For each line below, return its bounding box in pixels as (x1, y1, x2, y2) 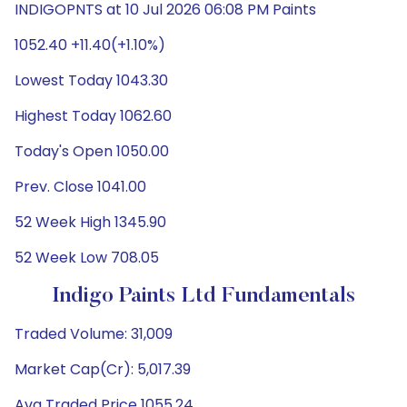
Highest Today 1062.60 (15, 105, 172, 126)
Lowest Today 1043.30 (15, 70, 168, 91)
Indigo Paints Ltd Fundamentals (52, 285, 355, 307)
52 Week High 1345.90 (15, 212, 166, 233)
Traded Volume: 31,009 (15, 323, 173, 344)
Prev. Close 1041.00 (15, 176, 146, 197)
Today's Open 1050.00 (15, 141, 169, 162)
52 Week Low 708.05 (15, 247, 159, 268)
